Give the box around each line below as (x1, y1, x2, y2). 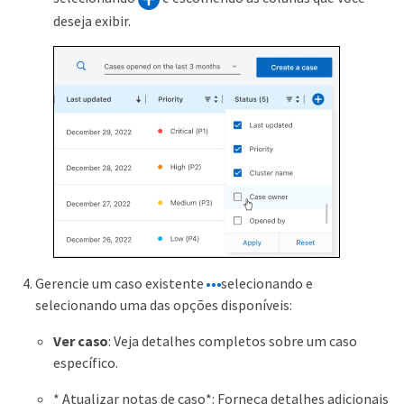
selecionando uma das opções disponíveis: (35, 295, 292, 314)
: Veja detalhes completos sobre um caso (108, 331, 358, 350)
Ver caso (53, 331, 109, 350)
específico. (53, 353, 118, 372)
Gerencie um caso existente (35, 273, 207, 292)
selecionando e (221, 273, 313, 292)
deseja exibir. (53, 11, 131, 30)
